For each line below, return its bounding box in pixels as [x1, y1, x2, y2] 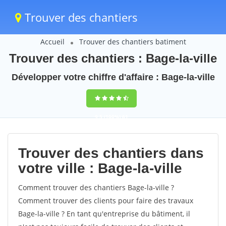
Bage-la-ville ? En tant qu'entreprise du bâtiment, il [18, 209, 190, 218]
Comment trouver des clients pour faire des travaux [18, 196, 193, 205]
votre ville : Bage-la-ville [18, 160, 182, 176]
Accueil [40, 37, 65, 46]
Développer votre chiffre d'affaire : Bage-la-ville [11, 72, 215, 82]
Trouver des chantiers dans [18, 145, 204, 161]
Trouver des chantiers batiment [79, 37, 186, 46]
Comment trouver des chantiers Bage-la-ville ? [18, 183, 174, 192]
